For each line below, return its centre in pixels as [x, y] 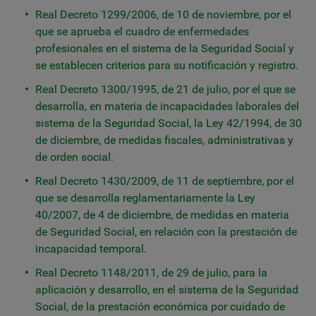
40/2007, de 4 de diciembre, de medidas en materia [162, 215]
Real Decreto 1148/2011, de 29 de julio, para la [151, 273]
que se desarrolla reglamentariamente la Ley [145, 198]
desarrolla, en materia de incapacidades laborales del [167, 106]
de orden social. [74, 157]
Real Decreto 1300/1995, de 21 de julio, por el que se [165, 89]
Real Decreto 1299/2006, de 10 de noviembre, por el [163, 14]
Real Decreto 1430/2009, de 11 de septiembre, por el [165, 181]
